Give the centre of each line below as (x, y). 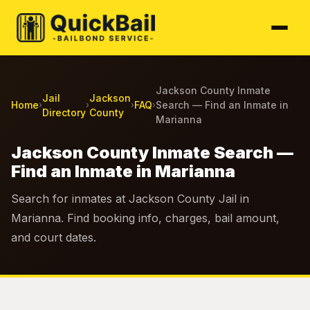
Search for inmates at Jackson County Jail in (130, 199)
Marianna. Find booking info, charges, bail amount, (145, 218)
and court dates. (54, 237)
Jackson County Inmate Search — (152, 153)
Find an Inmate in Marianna (123, 171)
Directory (64, 112)
